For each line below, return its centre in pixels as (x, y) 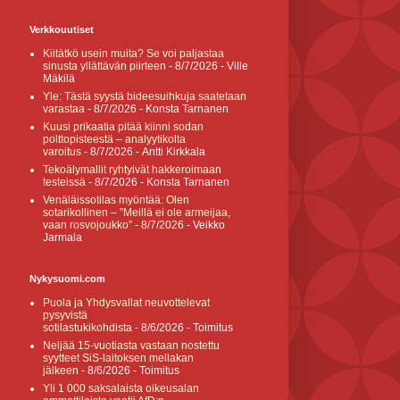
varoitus (62, 152)
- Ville (233, 66)
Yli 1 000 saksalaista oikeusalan (121, 388)
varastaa (64, 109)
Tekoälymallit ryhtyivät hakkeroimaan (132, 170)
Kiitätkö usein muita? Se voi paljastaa (133, 54)
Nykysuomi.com (67, 279)
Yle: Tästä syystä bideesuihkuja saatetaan (145, 96)
